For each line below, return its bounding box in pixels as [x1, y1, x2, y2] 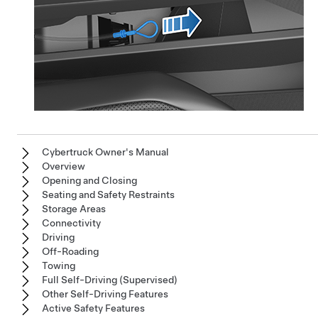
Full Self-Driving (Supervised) [42, 274, 177, 285]
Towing [42, 260, 75, 271]
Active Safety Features [42, 302, 145, 314]
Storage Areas [42, 203, 106, 214]
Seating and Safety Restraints [42, 189, 175, 200]
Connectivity [42, 217, 101, 229]
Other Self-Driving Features [42, 288, 168, 300]
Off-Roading [42, 246, 99, 257]
